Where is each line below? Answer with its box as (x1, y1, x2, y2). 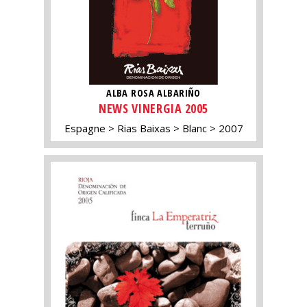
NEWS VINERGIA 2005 (99, 99, 208, 116)
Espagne (64, 121, 106, 135)
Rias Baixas (116, 121, 171, 135)
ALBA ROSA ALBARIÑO (106, 86, 201, 100)
